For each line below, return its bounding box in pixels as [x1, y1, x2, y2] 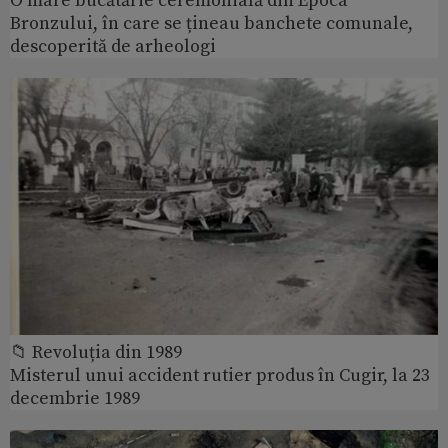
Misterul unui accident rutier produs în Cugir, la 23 [10, 363, 430, 387]
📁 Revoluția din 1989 [10, 340, 182, 364]
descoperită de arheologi [10, 35, 216, 59]
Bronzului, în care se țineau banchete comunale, [10, 12, 413, 36]
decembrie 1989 [10, 386, 140, 410]
